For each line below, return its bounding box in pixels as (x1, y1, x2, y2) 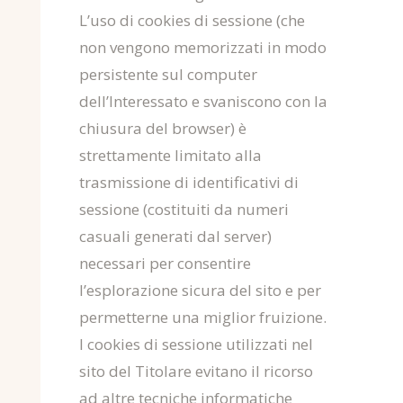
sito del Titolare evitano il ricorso (79, 361, 313, 381)
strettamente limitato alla (79, 145, 262, 166)
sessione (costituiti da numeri (79, 199, 289, 219)
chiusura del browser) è (79, 118, 246, 139)
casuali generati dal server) (79, 226, 272, 246)
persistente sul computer (79, 64, 257, 85)
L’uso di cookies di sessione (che (79, 10, 305, 31)
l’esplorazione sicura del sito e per (79, 280, 321, 300)
